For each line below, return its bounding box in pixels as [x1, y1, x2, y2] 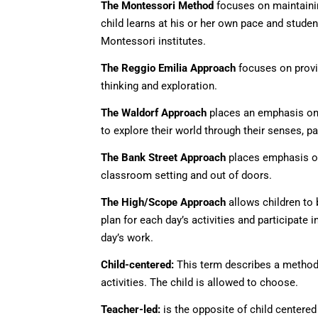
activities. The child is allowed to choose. [101, 276, 298, 290]
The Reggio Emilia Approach [101, 62, 236, 75]
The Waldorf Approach [101, 106, 207, 120]
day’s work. [101, 231, 153, 245]
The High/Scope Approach [101, 196, 226, 209]
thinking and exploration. [101, 79, 217, 93]
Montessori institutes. [101, 35, 206, 48]
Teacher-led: [101, 303, 160, 317]
